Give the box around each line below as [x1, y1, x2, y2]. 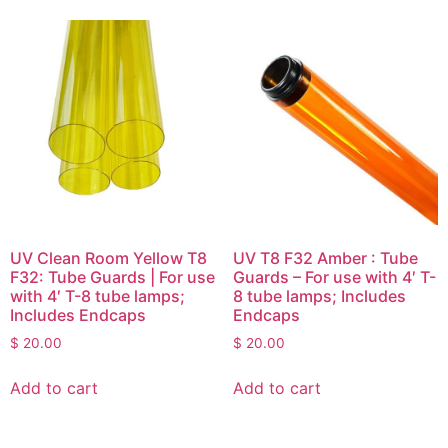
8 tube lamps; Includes [232, 286, 406, 307]
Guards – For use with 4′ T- [232, 267, 436, 288]
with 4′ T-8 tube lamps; [10, 286, 185, 307]
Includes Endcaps [10, 305, 146, 326]
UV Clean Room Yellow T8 [10, 248, 207, 269]
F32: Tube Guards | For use [10, 267, 215, 288]
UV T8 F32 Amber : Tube [232, 248, 418, 269]
